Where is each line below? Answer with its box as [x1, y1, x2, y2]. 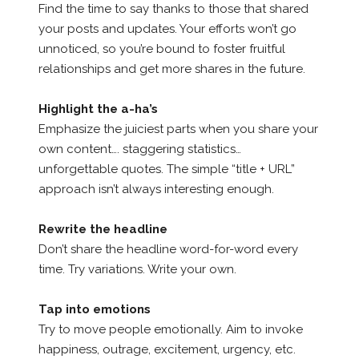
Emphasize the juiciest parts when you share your [38, 121, 318, 136]
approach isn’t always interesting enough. [38, 181, 274, 196]
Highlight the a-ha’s [38, 101, 158, 116]
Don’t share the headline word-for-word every [38, 241, 298, 256]
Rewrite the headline [38, 221, 167, 236]
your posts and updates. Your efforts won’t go [38, 21, 296, 36]
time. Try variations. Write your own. [38, 261, 236, 276]
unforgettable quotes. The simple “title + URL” [38, 161, 295, 176]
